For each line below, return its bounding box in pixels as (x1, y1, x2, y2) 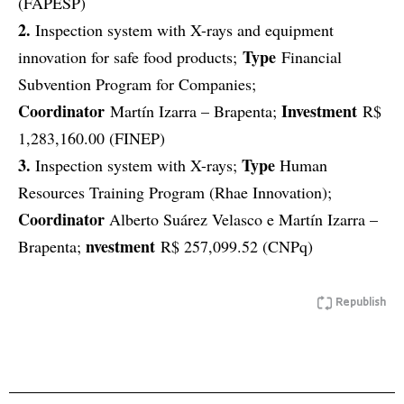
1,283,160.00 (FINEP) (18, 127, 165, 150)
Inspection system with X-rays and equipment (31, 19, 334, 41)
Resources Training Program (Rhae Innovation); (18, 181, 332, 204)
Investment (281, 99, 363, 124)
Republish (335, 298, 386, 309)
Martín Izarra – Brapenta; (105, 100, 281, 123)
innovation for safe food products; (18, 46, 243, 69)
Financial (281, 46, 342, 69)
